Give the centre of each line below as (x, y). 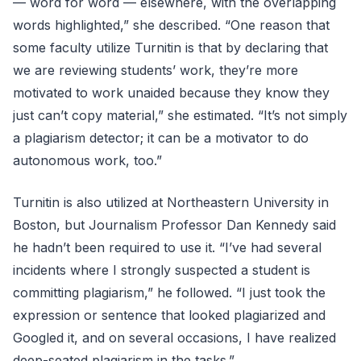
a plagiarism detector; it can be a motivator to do (161, 137)
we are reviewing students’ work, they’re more (156, 70)
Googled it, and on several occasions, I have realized (174, 337)
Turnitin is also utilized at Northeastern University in (171, 202)
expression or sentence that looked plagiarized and (169, 315)
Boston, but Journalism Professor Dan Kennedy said (174, 224)
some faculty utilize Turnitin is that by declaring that (170, 47)
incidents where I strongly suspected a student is (162, 270)
